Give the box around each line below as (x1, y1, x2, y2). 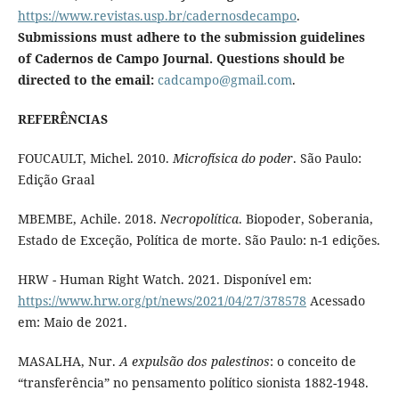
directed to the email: (17, 70, 154, 88)
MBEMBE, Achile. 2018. (17, 209, 160, 227)
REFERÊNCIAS (17, 110, 108, 127)
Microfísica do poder (172, 149, 293, 167)
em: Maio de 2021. (17, 313, 127, 330)
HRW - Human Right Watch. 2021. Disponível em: (17, 270, 315, 288)
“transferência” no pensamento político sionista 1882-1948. (17, 373, 369, 391)
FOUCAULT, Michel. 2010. (17, 149, 173, 167)
